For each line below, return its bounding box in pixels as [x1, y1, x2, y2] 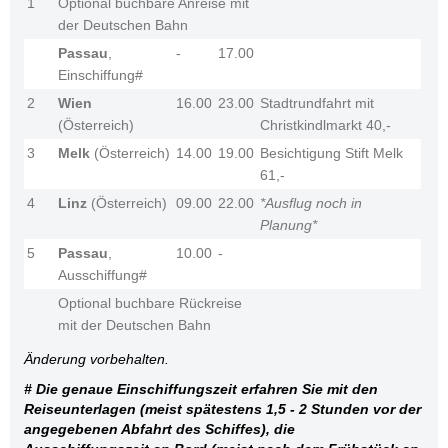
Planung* [260, 217, 318, 234]
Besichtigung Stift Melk [260, 145, 404, 162]
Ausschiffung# [58, 267, 148, 284]
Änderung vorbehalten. [24, 351, 170, 368]
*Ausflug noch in [260, 195, 363, 212]
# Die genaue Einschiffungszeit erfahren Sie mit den [24, 381, 379, 398]
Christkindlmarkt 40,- [260, 117, 392, 134]
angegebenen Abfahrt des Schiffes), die [24, 421, 296, 438]
